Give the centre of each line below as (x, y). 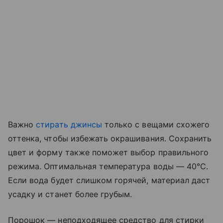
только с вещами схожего (156, 125)
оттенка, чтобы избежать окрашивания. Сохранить (110, 139)
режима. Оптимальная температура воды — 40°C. (108, 167)
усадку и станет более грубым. (71, 194)
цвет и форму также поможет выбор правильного (109, 153)
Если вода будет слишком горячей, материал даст (109, 180)
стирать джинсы (69, 125)
